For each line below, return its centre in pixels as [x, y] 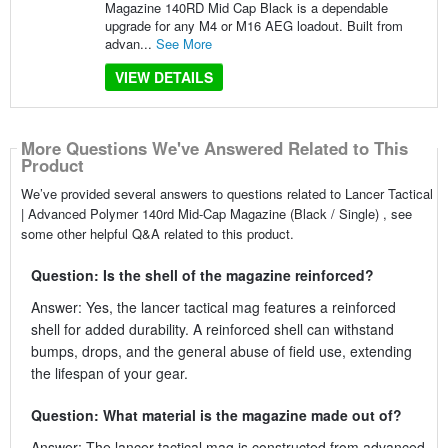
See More [183, 44]
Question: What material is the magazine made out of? [216, 414]
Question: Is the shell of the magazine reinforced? [202, 274]
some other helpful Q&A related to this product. [157, 233]
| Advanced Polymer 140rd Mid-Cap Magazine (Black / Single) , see [216, 213]
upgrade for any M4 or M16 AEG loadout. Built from [253, 26]
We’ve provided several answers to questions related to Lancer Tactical [226, 193]
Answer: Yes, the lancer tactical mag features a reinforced [213, 306]
